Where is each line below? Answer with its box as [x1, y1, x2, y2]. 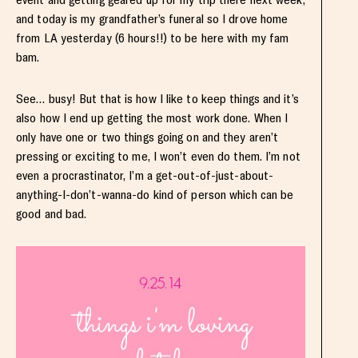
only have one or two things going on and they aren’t [16, 129, 279, 145]
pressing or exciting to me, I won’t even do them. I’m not [16, 148, 300, 164]
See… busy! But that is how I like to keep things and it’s [16, 90, 299, 106]
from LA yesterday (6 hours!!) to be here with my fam [16, 30, 289, 46]
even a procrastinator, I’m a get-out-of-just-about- [16, 167, 274, 183]
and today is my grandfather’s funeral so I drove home [16, 10, 288, 26]
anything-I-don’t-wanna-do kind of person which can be [16, 186, 294, 202]
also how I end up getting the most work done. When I [16, 109, 288, 125]
